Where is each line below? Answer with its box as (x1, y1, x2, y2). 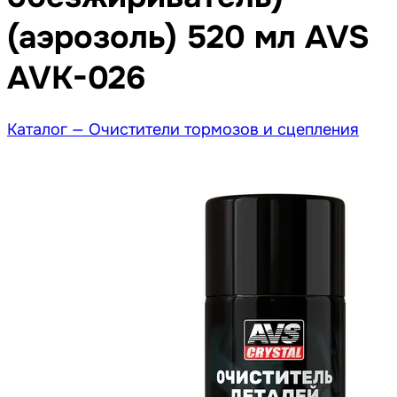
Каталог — (7, 120, 89, 140)
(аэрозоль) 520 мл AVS (7, 17, 370, 58)
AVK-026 (7, 58, 145, 99)
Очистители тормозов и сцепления (89, 120, 359, 140)
